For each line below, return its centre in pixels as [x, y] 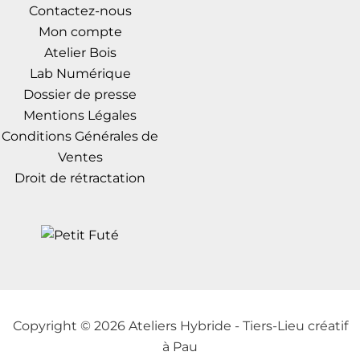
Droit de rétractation [80, 178]
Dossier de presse [80, 94]
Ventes [80, 157]
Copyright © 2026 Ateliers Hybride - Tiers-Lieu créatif [180, 326]
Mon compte [80, 31]
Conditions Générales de [80, 136]
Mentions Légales [80, 115]
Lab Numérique [80, 73]
